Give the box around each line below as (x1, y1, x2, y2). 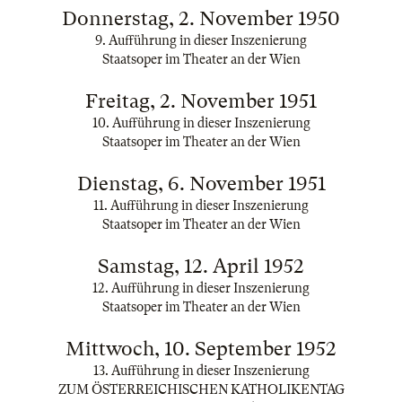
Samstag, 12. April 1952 (98, 255, 304, 277)
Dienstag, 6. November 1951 (76, 172, 326, 195)
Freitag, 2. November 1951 (85, 90, 317, 112)
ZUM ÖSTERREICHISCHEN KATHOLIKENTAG (57, 382, 345, 397)
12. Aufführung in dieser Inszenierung (92, 281, 310, 295)
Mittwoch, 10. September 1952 (66, 337, 336, 360)
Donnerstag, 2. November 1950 (62, 7, 340, 30)
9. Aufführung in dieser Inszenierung (95, 33, 307, 48)
